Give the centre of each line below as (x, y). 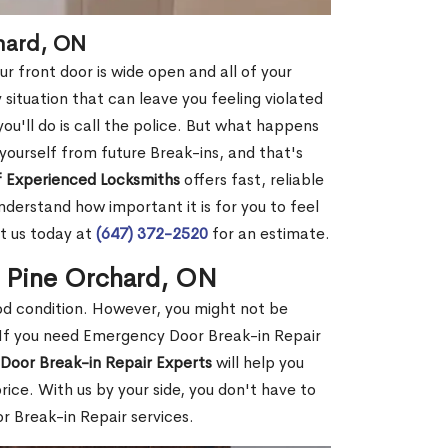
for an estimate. (269, 233)
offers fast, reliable (252, 179)
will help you (258, 362)
